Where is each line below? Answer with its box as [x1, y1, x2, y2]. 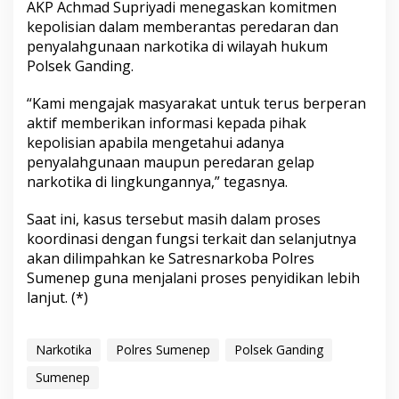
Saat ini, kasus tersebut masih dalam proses [27, 209, 321, 230]
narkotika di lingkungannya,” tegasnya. [27, 172, 288, 192]
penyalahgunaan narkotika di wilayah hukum [27, 37, 328, 57]
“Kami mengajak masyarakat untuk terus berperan [27, 94, 366, 114]
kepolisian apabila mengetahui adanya [27, 133, 284, 153]
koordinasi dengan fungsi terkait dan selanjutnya [27, 229, 356, 249]
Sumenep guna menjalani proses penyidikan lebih [27, 268, 360, 289]
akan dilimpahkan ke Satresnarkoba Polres [27, 248, 314, 269]
